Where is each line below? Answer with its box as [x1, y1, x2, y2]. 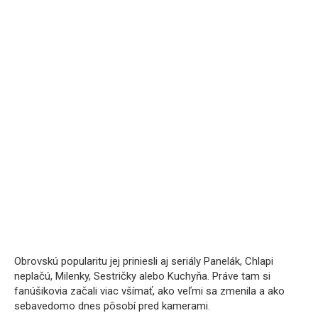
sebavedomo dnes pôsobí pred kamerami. [14, 300, 210, 312]
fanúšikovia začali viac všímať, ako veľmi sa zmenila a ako [14, 285, 285, 297]
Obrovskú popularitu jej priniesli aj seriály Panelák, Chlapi [14, 255, 273, 268]
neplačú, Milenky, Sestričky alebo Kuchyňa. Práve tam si [14, 270, 270, 283]
